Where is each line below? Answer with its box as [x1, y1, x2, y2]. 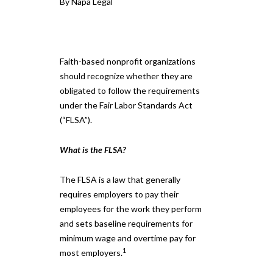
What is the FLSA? [60, 144, 126, 155]
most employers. [60, 247, 122, 258]
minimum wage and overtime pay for [60, 233, 196, 243]
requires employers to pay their [60, 189, 179, 199]
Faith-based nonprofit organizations [60, 56, 196, 66]
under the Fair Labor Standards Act [60, 100, 193, 110]
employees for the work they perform [60, 204, 202, 214]
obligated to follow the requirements [60, 85, 200, 96]
